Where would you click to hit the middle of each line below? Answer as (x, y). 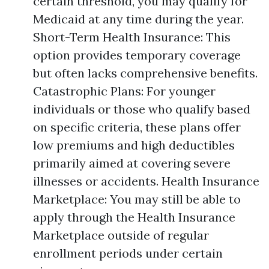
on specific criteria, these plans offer (137, 127)
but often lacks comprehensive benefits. (145, 73)
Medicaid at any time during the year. (138, 19)
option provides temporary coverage (137, 55)
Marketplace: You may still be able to (137, 199)
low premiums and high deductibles (134, 145)
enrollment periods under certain (128, 253)
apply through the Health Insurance (134, 217)
